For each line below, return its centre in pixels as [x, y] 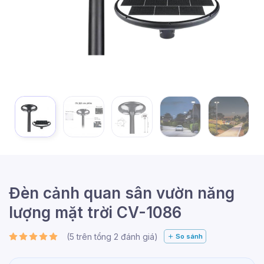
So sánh [188, 236]
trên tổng [94, 236]
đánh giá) [138, 236]
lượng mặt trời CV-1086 [95, 212]
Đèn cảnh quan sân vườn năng [122, 193]
